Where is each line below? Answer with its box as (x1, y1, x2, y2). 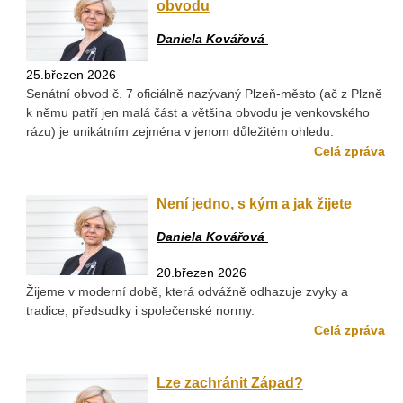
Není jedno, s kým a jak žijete (157, 194, 352, 211)
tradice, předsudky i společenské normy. (26, 303, 255, 318)
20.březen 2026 (157, 265, 246, 281)
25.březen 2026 (26, 67, 116, 83)
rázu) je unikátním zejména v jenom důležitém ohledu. (26, 124, 334, 139)
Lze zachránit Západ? (157, 373, 303, 390)
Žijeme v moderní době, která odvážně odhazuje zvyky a (26, 284, 348, 300)
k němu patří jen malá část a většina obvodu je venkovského (26, 105, 370, 121)
